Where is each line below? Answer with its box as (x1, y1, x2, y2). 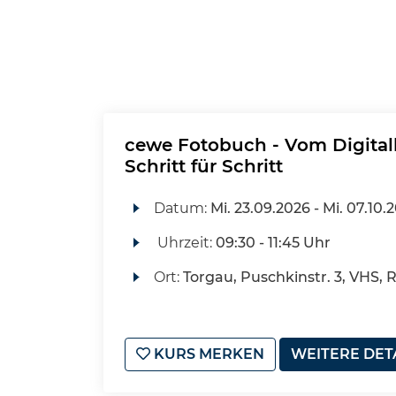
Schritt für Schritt (125, 156, 283, 177)
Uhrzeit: (153, 234, 216, 251)
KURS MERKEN (150, 346, 264, 362)
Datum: (153, 200, 210, 217)
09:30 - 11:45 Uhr (215, 234, 331, 251)
